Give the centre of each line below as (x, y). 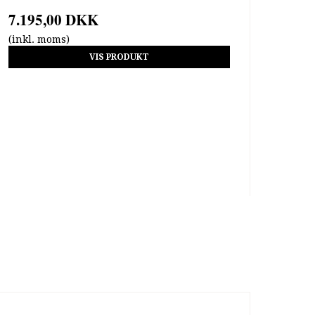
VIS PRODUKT (119, 57)
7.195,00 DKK (53, 19)
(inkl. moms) (39, 39)
